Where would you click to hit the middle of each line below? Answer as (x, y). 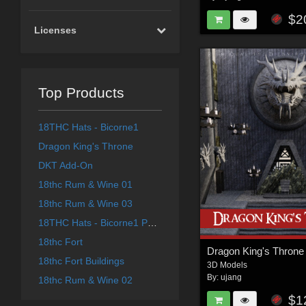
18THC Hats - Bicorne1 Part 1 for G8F (152, 223)
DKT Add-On (65, 166)
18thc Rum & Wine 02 (85, 280)
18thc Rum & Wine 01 (85, 185)
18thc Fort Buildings (81, 261)
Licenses (56, 30)
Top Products (81, 93)
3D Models (227, 265)
